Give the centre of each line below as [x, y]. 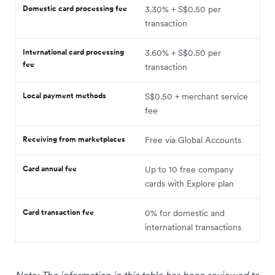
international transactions [193, 227]
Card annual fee [50, 168]
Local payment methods [64, 95]
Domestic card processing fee [75, 8]
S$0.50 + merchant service [196, 96]
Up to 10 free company [189, 169]
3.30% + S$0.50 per [183, 9]
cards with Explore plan [189, 183]
